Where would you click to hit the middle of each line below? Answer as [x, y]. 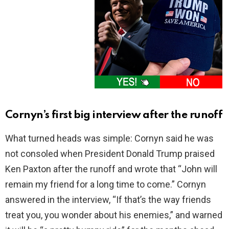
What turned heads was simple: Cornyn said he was [109, 139]
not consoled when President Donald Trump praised [110, 154]
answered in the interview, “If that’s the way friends [108, 200]
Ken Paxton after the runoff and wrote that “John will [111, 169]
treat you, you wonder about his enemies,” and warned [114, 215]
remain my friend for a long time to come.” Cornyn [106, 185]
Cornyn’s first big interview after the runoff [114, 116]
